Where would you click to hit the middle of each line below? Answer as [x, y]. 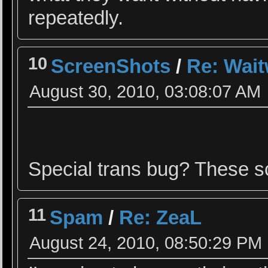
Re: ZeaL [161, 217]
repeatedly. [76, 18]
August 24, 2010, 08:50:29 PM [146, 242]
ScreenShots [111, 66]
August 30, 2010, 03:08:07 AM [145, 91]
